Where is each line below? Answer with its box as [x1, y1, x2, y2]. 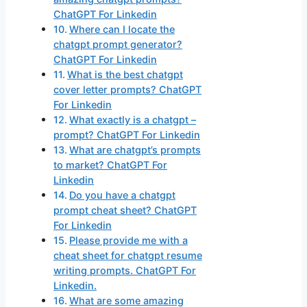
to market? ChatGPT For [53, 159, 167, 171]
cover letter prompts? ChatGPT [53, 84, 201, 96]
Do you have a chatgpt [69, 189, 175, 201]
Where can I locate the [69, 23, 175, 36]
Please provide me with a [69, 234, 188, 247]
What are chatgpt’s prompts [69, 144, 201, 156]
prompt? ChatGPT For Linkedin [53, 129, 200, 141]
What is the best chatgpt [66, 69, 183, 81]
